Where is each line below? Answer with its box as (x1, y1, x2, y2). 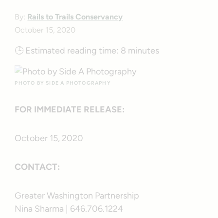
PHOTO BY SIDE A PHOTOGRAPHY (15, 80, 111, 87)
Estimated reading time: (25, 45, 121, 56)
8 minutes (121, 45, 160, 56)
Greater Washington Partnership (15, 190, 140, 201)
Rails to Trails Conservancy (27, 12, 123, 22)
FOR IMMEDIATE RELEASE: (15, 104, 125, 115)
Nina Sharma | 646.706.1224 (15, 203, 124, 215)
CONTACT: (15, 162, 60, 173)
